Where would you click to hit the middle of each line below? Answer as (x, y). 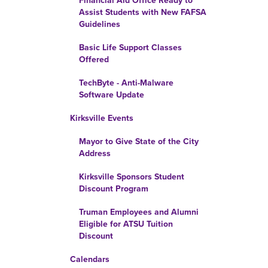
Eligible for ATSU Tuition (126, 224)
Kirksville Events (102, 118)
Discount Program (114, 189)
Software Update (112, 95)
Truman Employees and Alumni (139, 212)
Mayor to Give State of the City (139, 141)
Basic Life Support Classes (130, 48)
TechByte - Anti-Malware (126, 83)
